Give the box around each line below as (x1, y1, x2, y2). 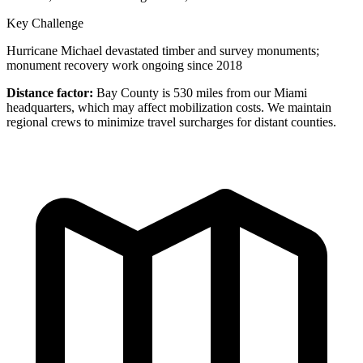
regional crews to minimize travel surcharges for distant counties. (6, 114, 336, 129)
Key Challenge (6, 15, 83, 30)
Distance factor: (6, 85, 93, 100)
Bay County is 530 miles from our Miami (93, 85, 307, 100)
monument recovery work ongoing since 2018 (6, 58, 242, 72)
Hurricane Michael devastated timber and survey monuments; (6, 43, 319, 58)
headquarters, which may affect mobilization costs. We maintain (6, 100, 331, 114)
